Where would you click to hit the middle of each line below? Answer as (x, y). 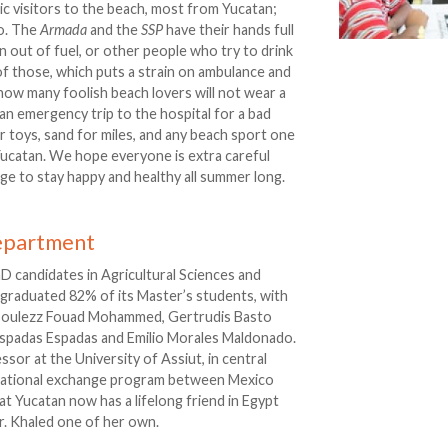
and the (114, 30)
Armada (64, 30)
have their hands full (229, 30)
